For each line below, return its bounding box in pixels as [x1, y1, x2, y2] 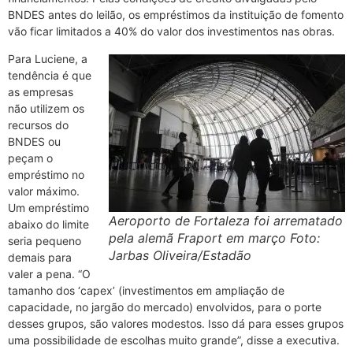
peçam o [8, 151, 53, 165]
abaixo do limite [8, 217, 89, 232]
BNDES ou [8, 135, 61, 149]
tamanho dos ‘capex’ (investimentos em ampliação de [8, 284, 284, 298]
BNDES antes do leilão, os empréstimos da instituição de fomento [8, 8, 344, 22]
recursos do [8, 118, 69, 132]
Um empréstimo [8, 201, 89, 215]
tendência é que [8, 69, 91, 83]
